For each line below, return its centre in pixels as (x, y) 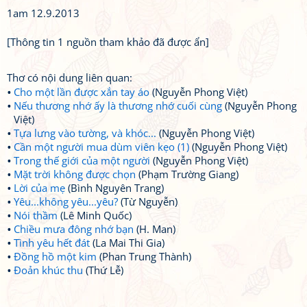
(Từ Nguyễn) (148, 201)
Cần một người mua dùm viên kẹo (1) (101, 147)
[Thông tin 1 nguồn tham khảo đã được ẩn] (108, 42)
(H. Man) (155, 229)
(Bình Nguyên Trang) (114, 188)
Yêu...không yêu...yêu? (66, 201)
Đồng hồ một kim (55, 256)
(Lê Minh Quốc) (95, 215)
